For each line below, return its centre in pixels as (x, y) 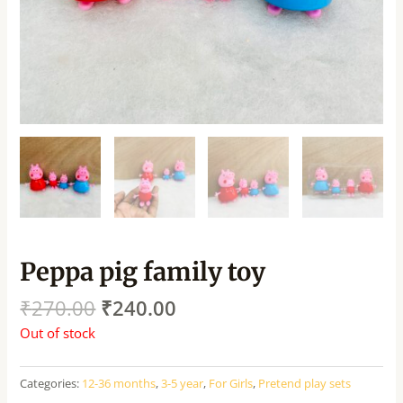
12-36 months (119, 383)
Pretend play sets (305, 383)
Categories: (51, 383)
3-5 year (183, 383)
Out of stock (58, 332)
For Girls (231, 383)
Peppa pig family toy (143, 271)
